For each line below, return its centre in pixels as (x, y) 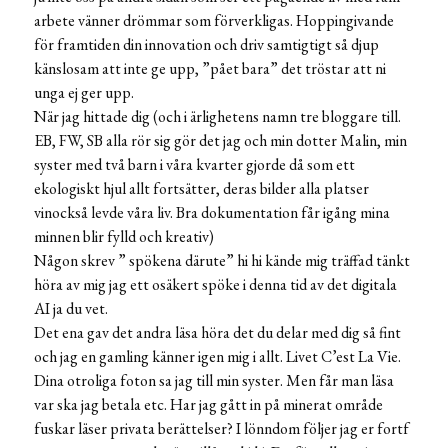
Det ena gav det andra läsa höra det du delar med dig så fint (217, 333)
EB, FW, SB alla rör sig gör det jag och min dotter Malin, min (220, 141)
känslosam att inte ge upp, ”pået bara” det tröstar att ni (210, 69)
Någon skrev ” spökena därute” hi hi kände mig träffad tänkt (222, 261)
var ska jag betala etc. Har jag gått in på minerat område (208, 405)
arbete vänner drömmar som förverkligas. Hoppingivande (214, 21)
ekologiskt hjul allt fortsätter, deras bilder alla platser (201, 189)
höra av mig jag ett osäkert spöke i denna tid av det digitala (215, 285)
